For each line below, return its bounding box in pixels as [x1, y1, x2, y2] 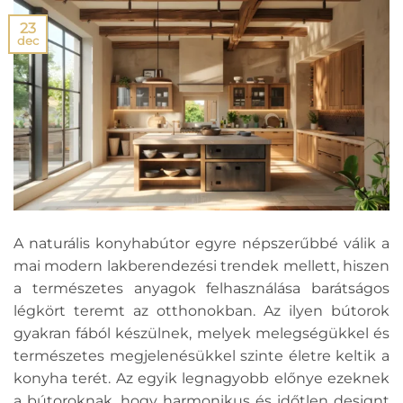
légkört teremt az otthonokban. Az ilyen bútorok [13, 302, 390, 320]
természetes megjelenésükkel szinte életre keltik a [13, 347, 390, 365]
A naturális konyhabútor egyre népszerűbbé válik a [13, 235, 390, 253]
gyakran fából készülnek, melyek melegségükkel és [13, 325, 390, 343]
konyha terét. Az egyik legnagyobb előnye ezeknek [13, 370, 390, 388]
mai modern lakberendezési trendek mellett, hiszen [13, 257, 390, 275]
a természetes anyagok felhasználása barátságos [13, 280, 390, 298]
